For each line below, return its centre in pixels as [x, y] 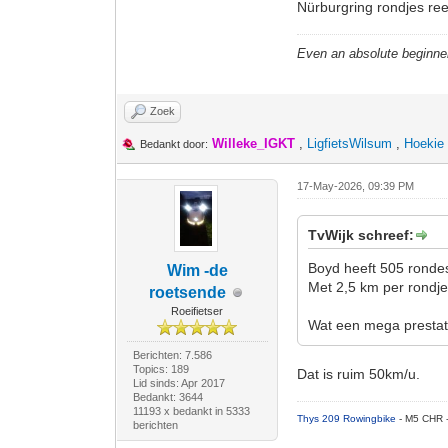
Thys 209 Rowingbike [348, 418]
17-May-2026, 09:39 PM [356, 186]
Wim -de [197, 270]
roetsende [187, 292]
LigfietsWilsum [350, 143]
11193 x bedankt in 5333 [191, 411]
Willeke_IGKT [254, 143]
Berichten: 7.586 [172, 355]
